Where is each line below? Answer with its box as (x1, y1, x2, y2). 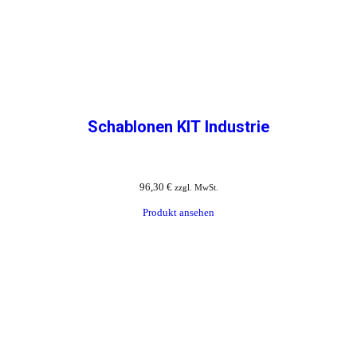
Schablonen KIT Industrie (88, 117, 269, 137)
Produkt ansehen (143, 206, 214, 219)
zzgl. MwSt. (174, 182, 218, 193)
